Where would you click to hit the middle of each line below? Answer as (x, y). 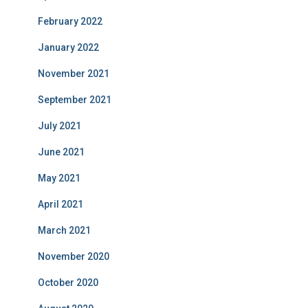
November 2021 (74, 74)
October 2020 (68, 283)
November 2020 (74, 256)
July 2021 (59, 126)
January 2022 (68, 47)
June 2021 (61, 152)
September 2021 (75, 100)
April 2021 (60, 204)
